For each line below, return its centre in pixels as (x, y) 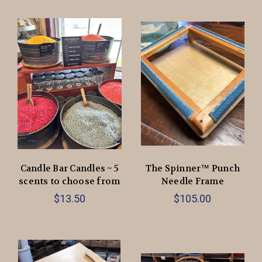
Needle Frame (192, 181)
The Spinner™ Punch (192, 168)
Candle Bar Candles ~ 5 (69, 168)
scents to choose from (70, 181)
